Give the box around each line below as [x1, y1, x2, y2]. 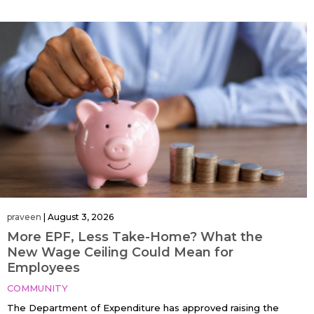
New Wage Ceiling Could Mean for [7, 244, 233, 260]
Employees [7, 259, 80, 275]
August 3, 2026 [48, 211, 114, 222]
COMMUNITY [7, 282, 68, 294]
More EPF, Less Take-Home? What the [7, 228, 263, 245]
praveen [7, 211, 41, 222]
